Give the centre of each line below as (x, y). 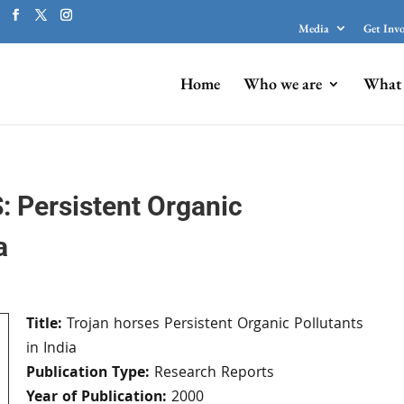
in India (51, 349)
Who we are (282, 83)
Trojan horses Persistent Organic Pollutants (212, 325)
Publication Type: (87, 373)
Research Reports (211, 373)
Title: (44, 325)
